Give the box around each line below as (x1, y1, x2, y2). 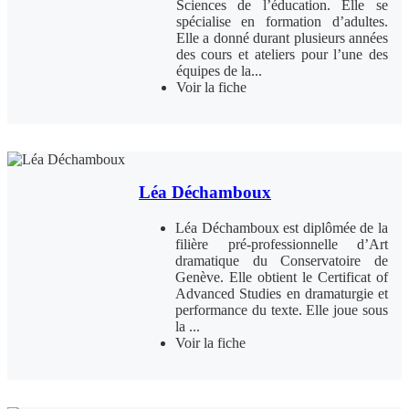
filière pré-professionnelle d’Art (175, 236, 388, 252)
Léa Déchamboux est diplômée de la (175, 219, 388, 236)
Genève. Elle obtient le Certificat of (175, 268, 388, 285)
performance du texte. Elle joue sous (175, 301, 388, 318)
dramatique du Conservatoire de (175, 252, 388, 268)
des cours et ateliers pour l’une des (175, 47, 388, 63)
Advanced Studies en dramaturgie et (175, 285, 388, 301)
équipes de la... (175, 63, 262, 79)
